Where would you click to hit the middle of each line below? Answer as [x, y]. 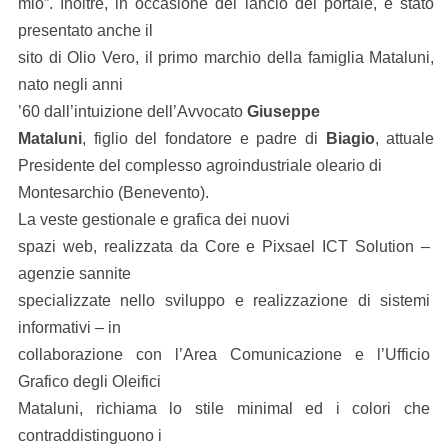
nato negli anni [70, 85]
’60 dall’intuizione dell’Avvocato [132, 112]
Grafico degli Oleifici [89, 382]
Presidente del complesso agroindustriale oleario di [199, 166]
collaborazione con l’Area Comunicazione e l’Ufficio [224, 355]
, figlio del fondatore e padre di [203, 139]
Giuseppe [283, 112]
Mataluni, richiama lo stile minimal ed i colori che [224, 409]
